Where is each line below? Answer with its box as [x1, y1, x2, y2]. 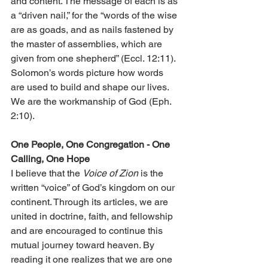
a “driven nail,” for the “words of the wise [11, 10, 179, 22]
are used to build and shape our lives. [11, 81, 171, 93]
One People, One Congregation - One [11, 139, 172, 151]
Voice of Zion [83, 167, 138, 179]
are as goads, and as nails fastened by [11, 24, 176, 36]
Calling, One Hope [11, 153, 90, 165]
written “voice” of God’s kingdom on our [11, 182, 177, 194]
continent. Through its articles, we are [11, 196, 170, 208]
